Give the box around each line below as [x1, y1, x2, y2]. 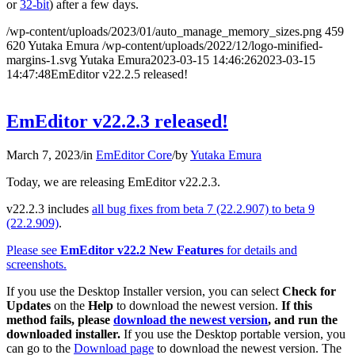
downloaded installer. [6, 327, 120, 342]
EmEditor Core [96, 148, 172, 162]
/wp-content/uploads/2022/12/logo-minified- [102, 38, 323, 52]
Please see [6, 243, 60, 258]
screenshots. [6, 258, 67, 272]
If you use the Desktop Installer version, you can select [6, 284, 282, 299]
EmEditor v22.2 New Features [60, 243, 223, 258]
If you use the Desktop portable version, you [120, 327, 345, 342]
